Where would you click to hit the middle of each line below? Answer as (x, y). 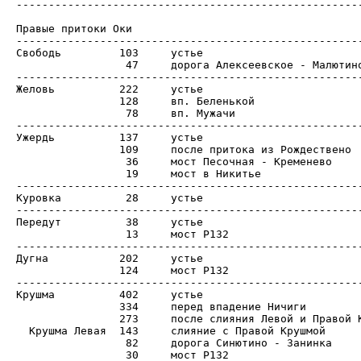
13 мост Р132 (68, 234)
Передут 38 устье (39, 222)
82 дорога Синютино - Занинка (68, 342)
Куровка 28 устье (39, 197)
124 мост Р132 (68, 270)
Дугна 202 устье (32, 258)
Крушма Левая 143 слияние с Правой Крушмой (61, 330)
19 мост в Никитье (68, 173)
